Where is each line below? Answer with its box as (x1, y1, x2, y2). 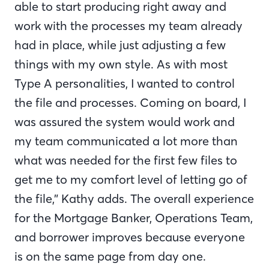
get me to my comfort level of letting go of (14, 171, 247, 187)
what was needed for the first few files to (14, 152, 237, 168)
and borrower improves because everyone (14, 229, 245, 244)
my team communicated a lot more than (14, 133, 238, 148)
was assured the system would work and (14, 113, 235, 129)
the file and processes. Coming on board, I (14, 94, 246, 110)
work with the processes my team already (14, 17, 243, 33)
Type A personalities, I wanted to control (14, 75, 235, 91)
